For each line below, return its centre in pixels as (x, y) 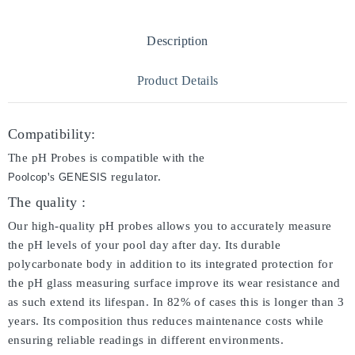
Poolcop (28, 177)
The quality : (47, 202)
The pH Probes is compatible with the (107, 158)
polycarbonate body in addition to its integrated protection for (171, 264)
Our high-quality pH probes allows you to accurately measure (170, 226)
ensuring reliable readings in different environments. (146, 340)
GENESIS (83, 177)
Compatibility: (52, 134)
